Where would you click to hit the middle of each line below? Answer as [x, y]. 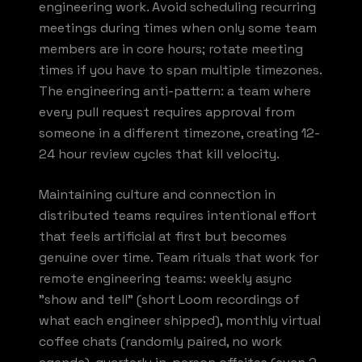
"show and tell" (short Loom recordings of [169, 299]
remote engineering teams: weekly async [165, 278]
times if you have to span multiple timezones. [180, 69]
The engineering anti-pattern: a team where [175, 90]
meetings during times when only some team [178, 27]
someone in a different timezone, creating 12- [179, 133]
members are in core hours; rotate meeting [171, 48]
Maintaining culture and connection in [157, 194]
